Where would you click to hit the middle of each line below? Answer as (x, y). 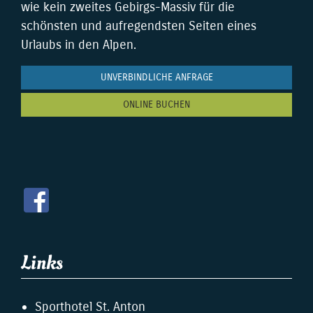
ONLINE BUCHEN (156, 104)
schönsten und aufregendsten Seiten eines (139, 26)
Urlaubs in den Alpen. (79, 44)
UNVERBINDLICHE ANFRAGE (156, 77)
